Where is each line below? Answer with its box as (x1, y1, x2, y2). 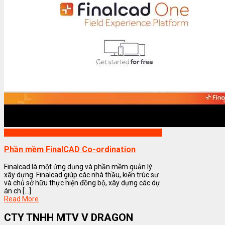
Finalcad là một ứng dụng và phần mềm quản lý (4, 162, 152, 171)
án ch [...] (4, 186, 31, 195)
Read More (4, 194, 39, 203)
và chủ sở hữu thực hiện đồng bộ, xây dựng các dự (4, 178, 160, 187)
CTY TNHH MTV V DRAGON (4, 211, 133, 224)
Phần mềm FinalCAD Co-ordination (4, 145, 136, 155)
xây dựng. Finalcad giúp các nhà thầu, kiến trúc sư (4, 170, 159, 179)
